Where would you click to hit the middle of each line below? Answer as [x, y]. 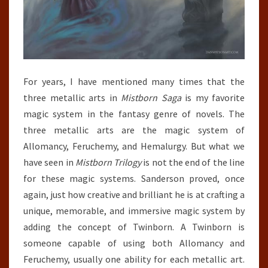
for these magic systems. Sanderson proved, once [134, 179]
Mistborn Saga [151, 98]
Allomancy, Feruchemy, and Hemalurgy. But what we [134, 146]
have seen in [49, 162]
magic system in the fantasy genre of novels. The [134, 114]
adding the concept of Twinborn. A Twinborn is [134, 227]
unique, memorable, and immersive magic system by [134, 211]
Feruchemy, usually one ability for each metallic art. [134, 259]
